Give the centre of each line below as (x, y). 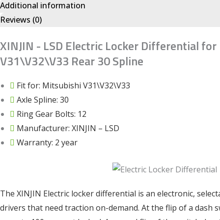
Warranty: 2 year (47, 143)
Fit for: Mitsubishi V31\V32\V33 (73, 86)
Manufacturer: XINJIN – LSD (68, 128)
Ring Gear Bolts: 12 (52, 114)
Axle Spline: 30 (43, 100)
